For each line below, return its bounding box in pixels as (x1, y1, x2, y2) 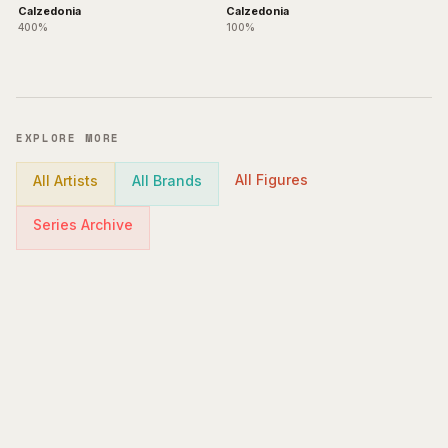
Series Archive (33, 216, 133, 233)
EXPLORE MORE (16, 130, 120, 146)
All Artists (33, 172, 98, 189)
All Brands (132, 172, 202, 189)
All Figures (235, 171, 308, 188)
